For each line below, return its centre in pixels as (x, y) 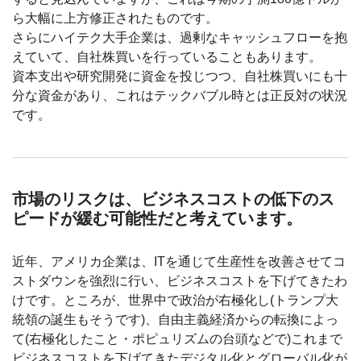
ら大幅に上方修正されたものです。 (115, 18)
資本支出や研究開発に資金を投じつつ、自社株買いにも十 (180, 76)
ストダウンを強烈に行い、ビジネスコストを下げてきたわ (180, 280)
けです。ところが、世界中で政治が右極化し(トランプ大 (175, 300)
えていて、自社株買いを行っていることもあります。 (167, 56)
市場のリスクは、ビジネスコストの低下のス (173, 199)
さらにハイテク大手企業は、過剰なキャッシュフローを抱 (180, 37)
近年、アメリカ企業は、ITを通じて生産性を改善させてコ (179, 261)
